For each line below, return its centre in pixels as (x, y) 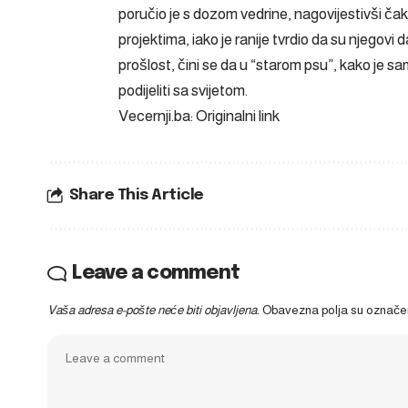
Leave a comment (156, 273)
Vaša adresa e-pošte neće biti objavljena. (153, 310)
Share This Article (136, 195)
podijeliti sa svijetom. (183, 90)
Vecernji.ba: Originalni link (199, 116)
